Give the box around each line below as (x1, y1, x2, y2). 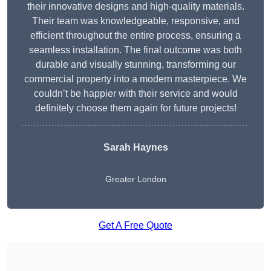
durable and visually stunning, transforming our (35, 59, 236, 70)
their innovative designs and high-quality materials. (27, 1, 244, 12)
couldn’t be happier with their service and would (33, 88, 238, 99)
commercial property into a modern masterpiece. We (24, 74, 247, 85)
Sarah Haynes (103, 142, 168, 153)
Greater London (105, 174, 166, 184)
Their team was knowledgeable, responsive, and (31, 16, 240, 27)
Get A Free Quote (99, 220, 172, 231)
